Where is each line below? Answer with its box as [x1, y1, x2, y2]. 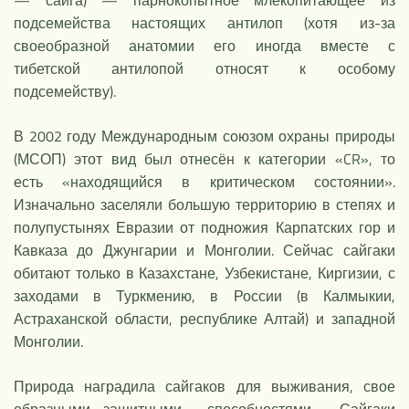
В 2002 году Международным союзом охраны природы [14, 124, 395, 147]
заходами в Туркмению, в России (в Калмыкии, [14, 284, 395, 307]
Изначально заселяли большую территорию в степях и [14, 193, 395, 215]
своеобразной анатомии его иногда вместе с [14, 34, 395, 57]
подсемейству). [14, 79, 116, 102]
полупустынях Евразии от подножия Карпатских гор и [14, 215, 395, 238]
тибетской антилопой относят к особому [14, 57, 395, 79]
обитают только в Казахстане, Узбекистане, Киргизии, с [14, 261, 395, 284]
